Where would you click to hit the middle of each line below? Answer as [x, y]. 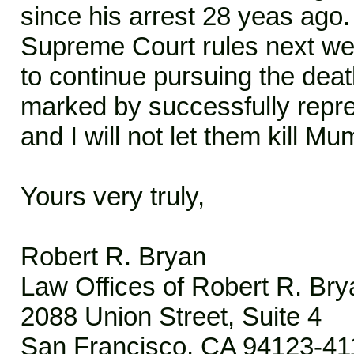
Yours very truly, [113, 196]
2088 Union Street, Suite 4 [171, 316]
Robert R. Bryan [113, 256]
